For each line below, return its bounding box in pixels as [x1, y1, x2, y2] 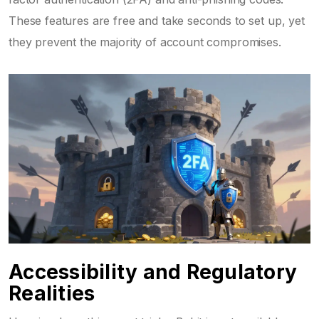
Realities [9, 281, 95, 305]
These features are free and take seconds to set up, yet [9, 13, 305, 28]
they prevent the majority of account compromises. [9, 34, 281, 49]
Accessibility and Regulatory [9, 260, 297, 284]
